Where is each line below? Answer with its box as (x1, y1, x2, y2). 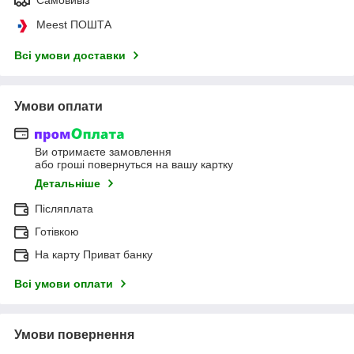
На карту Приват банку (35, 248, 153, 262)
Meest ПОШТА (36, 17, 111, 31)
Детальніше (35, 177, 100, 190)
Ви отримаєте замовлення (35, 145, 171, 159)
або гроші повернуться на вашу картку (35, 158, 233, 171)
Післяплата (35, 202, 93, 216)
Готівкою (35, 225, 79, 239)
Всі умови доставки (14, 48, 126, 62)
